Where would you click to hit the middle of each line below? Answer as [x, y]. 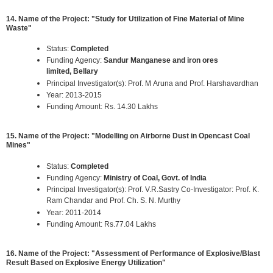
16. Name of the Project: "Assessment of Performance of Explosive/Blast [133, 254]
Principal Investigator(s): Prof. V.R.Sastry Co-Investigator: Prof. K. [153, 189]
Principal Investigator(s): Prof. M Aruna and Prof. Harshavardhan [152, 83]
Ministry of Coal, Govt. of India [155, 178]
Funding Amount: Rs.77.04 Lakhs [101, 224]
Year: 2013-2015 [74, 95]
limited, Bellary [72, 71]
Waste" [19, 28]
